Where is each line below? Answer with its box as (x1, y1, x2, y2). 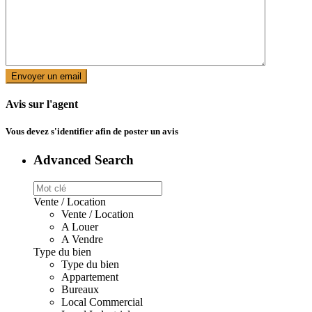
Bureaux (61, 283, 99, 296)
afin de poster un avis (93, 126, 178, 137)
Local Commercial (61, 296, 143, 309)
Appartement (61, 271, 118, 283)
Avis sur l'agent (6, 97, 78, 110)
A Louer (61, 221, 98, 233)
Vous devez (6, 126, 51, 137)
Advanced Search (33, 153, 134, 168)
